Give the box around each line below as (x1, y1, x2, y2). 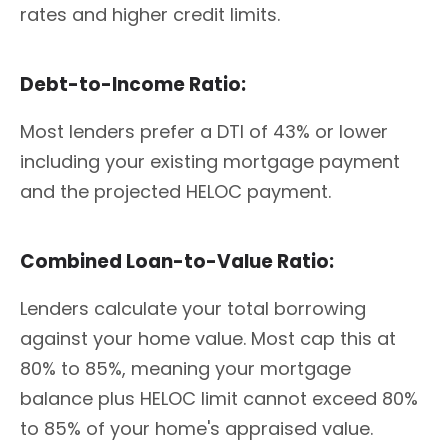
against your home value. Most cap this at (20, 326, 396, 352)
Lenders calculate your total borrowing (20, 296, 366, 322)
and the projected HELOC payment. (20, 179, 331, 205)
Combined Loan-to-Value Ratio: (20, 248, 338, 276)
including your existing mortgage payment (20, 149, 400, 175)
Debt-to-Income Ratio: (20, 71, 250, 99)
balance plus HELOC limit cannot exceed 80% (20, 386, 418, 412)
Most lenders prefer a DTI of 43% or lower (20, 119, 388, 145)
